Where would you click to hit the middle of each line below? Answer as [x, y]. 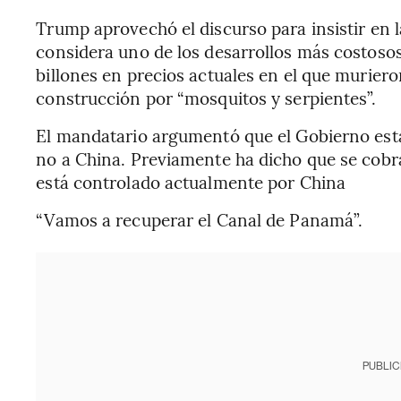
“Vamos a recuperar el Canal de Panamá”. [200, 219]
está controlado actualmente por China [191, 182]
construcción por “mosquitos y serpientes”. [206, 98]
